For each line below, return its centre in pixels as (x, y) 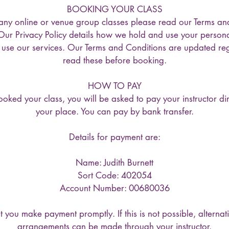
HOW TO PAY (114, 86)
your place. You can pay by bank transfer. (114, 111)
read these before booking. (114, 60)
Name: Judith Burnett (114, 163)
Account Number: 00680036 (114, 188)
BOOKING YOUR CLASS (114, 9)
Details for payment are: (114, 137)
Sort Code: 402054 (114, 175)
